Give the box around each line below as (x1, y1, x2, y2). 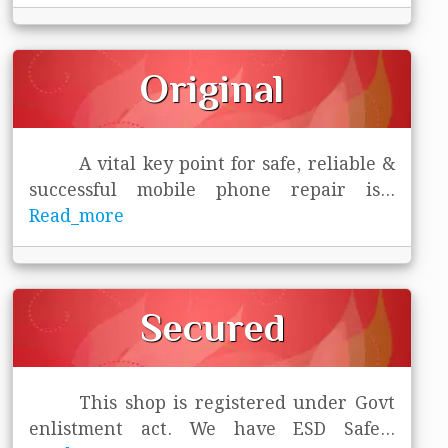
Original (140, 66, 284, 112)
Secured (139, 305, 285, 351)
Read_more (29, 203, 124, 232)
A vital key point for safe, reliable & (79, 151, 395, 180)
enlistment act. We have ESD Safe (29, 416, 380, 445)
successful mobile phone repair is (29, 177, 380, 206)
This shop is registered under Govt (79, 390, 395, 419)
